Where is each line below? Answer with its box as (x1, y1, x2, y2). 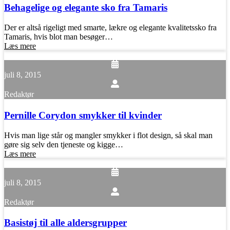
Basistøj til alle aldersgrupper (4, 217, 127, 228)
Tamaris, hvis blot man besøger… (4, 32, 113, 42)
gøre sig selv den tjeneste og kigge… (4, 140, 123, 149)
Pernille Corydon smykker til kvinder (4, 109, 162, 121)
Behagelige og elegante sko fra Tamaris (4, 2, 167, 13)
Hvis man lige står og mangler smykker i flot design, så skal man (4, 130, 213, 140)
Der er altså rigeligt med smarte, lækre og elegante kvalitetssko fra (4, 23, 217, 32)
